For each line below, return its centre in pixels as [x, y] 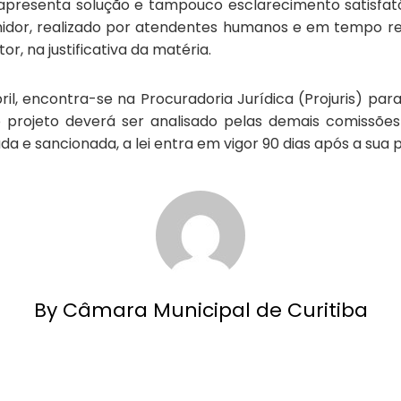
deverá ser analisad [134, 121]
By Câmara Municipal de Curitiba [200, 310]
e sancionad [63, 144]
